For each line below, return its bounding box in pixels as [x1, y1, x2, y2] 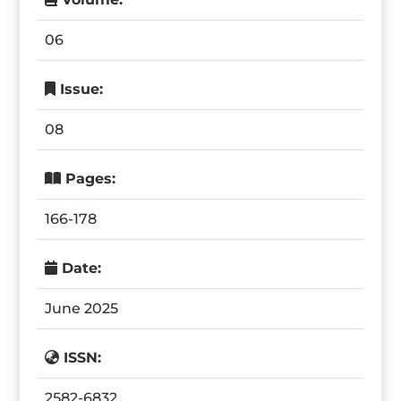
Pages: [61, 170, 116, 187]
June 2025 [45, 300, 119, 317]
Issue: [55, 81, 104, 98]
